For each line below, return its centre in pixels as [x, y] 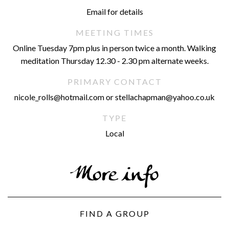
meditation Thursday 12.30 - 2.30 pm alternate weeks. [114, 61]
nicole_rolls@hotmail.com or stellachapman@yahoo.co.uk [114, 97]
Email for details [114, 12]
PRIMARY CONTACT [114, 82]
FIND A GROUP [114, 213]
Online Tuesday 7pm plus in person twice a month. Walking [114, 48]
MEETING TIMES [114, 32]
